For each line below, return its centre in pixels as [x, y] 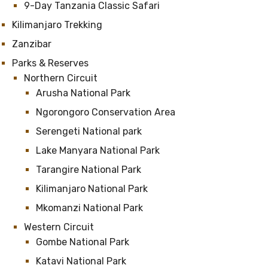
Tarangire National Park [89, 170]
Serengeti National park [89, 131]
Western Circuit [59, 227]
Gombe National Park [84, 242]
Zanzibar [32, 44]
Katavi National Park [82, 261]
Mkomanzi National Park [89, 208]
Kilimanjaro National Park [92, 189]
